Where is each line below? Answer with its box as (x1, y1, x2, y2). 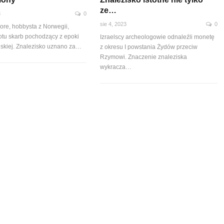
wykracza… (100, 63, 132, 70)
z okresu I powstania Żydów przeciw (100, 43, 198, 50)
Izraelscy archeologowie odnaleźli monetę (100, 33, 215, 40)
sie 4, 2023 (100, 20, 127, 27)
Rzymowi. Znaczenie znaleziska (100, 53, 187, 60)
